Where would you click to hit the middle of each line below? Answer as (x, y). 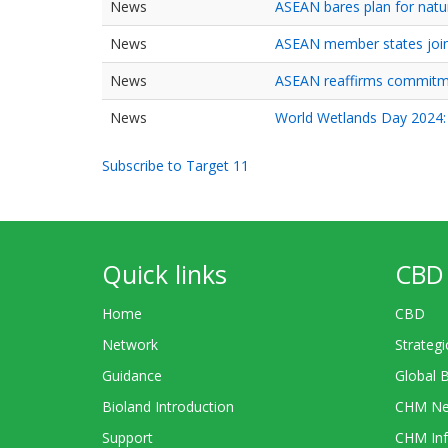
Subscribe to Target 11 (175, 165)
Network (130, 344)
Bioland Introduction (168, 407)
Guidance (132, 375)
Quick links (164, 274)
